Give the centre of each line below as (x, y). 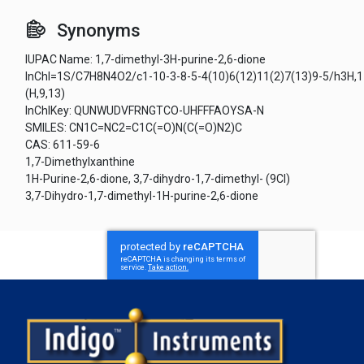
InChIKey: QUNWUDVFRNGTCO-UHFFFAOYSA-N (145, 111)
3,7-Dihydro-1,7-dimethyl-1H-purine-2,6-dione (142, 196)
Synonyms (99, 31)
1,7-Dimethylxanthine (80, 162)
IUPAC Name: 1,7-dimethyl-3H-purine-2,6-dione (145, 60)
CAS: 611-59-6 (63, 145)
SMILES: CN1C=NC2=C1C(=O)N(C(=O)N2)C (134, 128)
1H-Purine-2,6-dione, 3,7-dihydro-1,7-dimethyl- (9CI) (158, 179)
